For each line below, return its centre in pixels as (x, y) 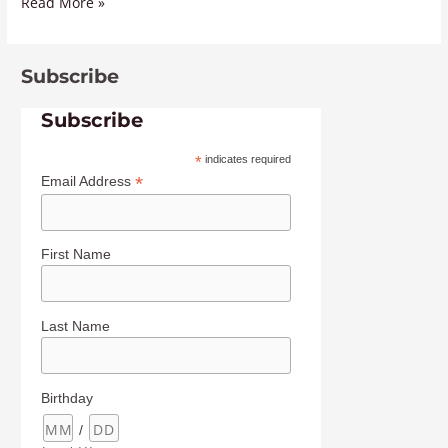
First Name (76, 254)
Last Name (76, 326)
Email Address (88, 180)
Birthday (67, 397)
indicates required (246, 158)
